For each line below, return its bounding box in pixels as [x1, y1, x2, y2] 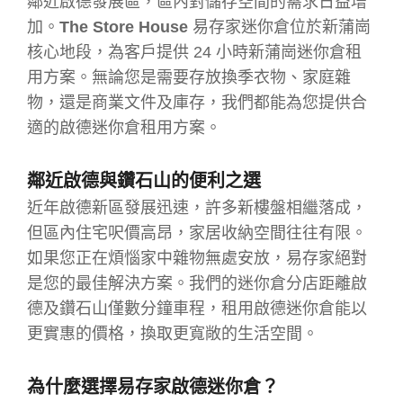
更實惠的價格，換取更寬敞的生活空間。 [27, 324, 318, 343]
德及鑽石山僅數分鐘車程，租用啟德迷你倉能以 [27, 299, 367, 318]
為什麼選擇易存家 [27, 376, 171, 397]
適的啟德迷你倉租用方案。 [27, 118, 221, 137]
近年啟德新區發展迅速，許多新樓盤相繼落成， [27, 198, 367, 217]
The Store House [59, 17, 193, 36]
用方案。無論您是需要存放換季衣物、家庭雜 [27, 67, 351, 86]
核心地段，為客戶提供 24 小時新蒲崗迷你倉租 [27, 42, 362, 61]
